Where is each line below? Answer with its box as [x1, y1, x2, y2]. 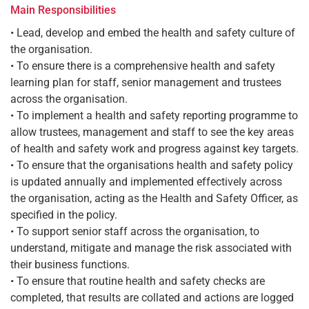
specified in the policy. [10, 208, 117, 221]
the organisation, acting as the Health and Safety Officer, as [10, 191, 298, 205]
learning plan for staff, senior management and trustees [10, 75, 281, 89]
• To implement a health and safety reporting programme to [10, 108, 298, 122]
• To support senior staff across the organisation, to [10, 224, 259, 238]
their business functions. [10, 257, 130, 271]
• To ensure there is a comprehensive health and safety [10, 59, 275, 72]
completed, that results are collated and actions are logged [10, 290, 294, 304]
